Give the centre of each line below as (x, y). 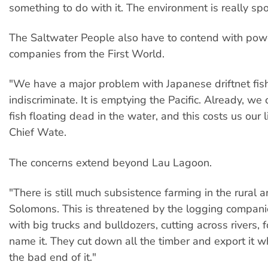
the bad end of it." (53, 258)
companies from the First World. (87, 54)
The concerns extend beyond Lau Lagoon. (110, 162)
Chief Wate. (38, 133)
